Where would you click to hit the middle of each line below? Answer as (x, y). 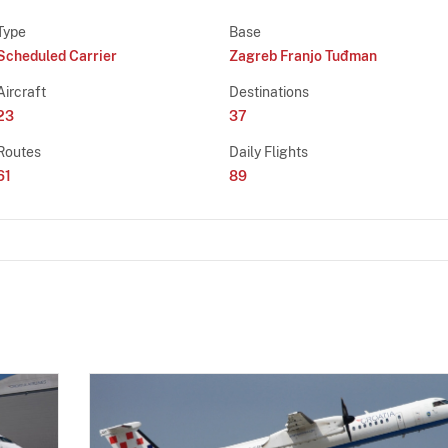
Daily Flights (269, 151)
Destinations (269, 91)
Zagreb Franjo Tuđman (303, 55)
